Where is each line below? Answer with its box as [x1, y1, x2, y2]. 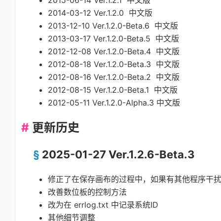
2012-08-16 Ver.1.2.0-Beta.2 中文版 [48, 72, 180, 82]
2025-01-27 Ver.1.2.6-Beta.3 [42, 147, 195, 161]
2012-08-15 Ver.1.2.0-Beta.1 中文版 [48, 84, 178, 95]
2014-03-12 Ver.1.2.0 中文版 [48, 7, 152, 18]
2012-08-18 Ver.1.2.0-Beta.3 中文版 [48, 59, 180, 69]
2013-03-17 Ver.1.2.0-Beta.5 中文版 [48, 33, 179, 43]
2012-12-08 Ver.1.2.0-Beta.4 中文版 [48, 46, 180, 56]
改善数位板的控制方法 [48, 186, 127, 197]
